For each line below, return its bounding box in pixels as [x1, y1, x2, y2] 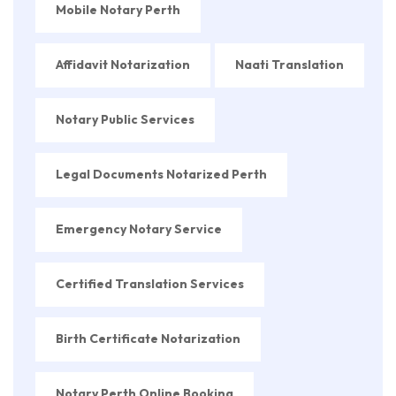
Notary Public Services [56, 110, 194, 127]
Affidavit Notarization [56, 56, 190, 72]
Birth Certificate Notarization [56, 330, 240, 346]
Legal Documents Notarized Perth [56, 165, 267, 182]
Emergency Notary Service [56, 220, 222, 237]
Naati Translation [235, 56, 344, 72]
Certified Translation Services [56, 275, 244, 292]
